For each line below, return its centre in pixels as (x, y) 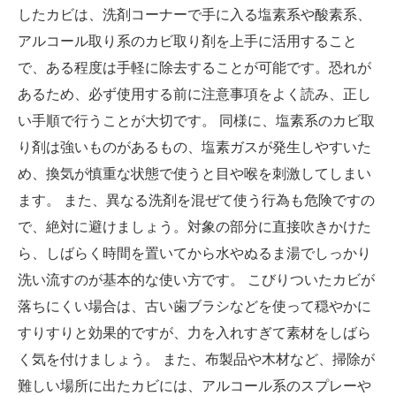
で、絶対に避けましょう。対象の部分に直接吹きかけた (194, 227)
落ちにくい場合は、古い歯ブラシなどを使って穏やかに (194, 307)
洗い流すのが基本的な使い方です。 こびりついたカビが (196, 280)
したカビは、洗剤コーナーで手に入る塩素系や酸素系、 (194, 15)
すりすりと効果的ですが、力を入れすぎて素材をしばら (194, 333)
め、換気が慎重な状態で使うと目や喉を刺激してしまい (194, 174)
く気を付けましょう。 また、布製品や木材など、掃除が (196, 360)
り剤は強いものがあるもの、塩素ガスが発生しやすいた (194, 148)
